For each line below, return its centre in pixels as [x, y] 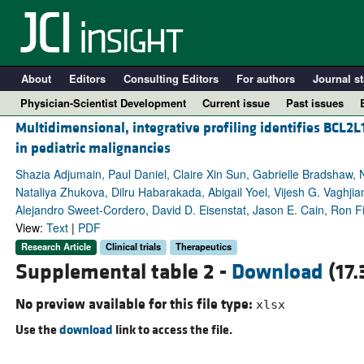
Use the [37, 329]
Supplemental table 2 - [123, 272]
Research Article [56, 247]
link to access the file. [172, 329]
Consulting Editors [171, 78]
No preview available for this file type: [135, 304]
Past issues [315, 103]
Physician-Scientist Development [103, 103]
